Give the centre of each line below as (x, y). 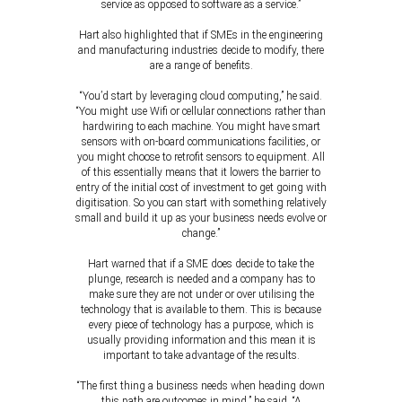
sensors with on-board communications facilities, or (201, 142)
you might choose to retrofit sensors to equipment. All (201, 157)
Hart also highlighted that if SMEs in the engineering (201, 35)
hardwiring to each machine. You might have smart (201, 127)
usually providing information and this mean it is (201, 340)
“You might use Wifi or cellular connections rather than (201, 111)
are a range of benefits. (201, 66)
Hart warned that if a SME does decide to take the (201, 264)
